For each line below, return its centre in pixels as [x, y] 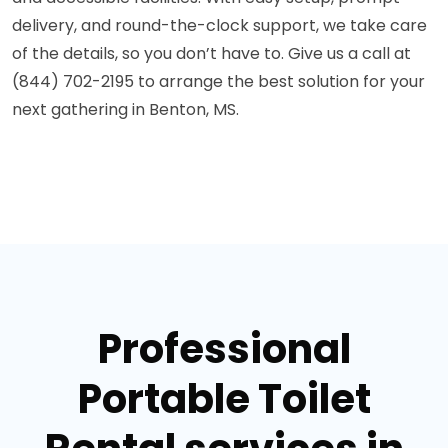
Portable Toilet [224, 399]
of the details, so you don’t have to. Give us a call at [211, 53]
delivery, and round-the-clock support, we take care [219, 25]
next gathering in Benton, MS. [125, 109]
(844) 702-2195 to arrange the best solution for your [218, 81]
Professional [224, 349]
